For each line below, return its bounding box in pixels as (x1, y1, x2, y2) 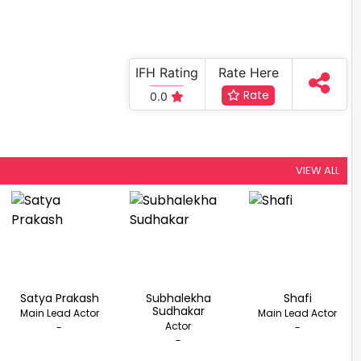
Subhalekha (145, 289, 211, 306)
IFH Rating (135, 64, 199, 81)
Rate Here (218, 64, 279, 81)
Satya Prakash (19, 289, 99, 306)
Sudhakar (151, 302, 205, 319)
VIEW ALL (296, 162, 339, 178)
